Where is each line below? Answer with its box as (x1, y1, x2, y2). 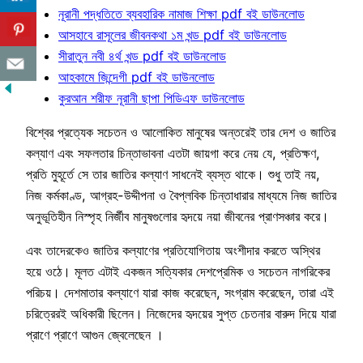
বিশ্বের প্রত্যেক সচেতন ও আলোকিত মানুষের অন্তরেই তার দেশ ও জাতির (26, 124, 335, 141)
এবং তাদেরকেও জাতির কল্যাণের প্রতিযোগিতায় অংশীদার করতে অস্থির (26, 242, 320, 259)
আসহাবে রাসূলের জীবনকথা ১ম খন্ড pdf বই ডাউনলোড (58, 26, 287, 43)
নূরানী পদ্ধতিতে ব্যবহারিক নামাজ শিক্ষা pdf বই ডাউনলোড (58, 5, 305, 22)
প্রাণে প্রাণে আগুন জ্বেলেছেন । (26, 327, 164, 344)
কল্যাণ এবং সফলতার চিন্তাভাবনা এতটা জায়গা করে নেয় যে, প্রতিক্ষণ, (26, 145, 320, 162)
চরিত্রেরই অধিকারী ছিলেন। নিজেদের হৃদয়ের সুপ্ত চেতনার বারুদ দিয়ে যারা (26, 305, 336, 322)
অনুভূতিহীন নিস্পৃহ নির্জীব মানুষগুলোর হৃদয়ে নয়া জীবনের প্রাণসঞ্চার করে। (26, 208, 329, 225)
